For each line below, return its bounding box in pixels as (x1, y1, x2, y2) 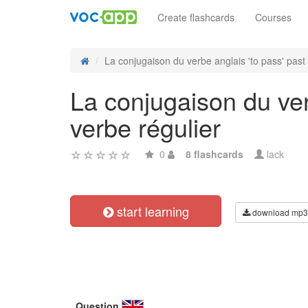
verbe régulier (70, 109, 221, 144)
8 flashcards (186, 147, 243, 161)
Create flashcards (157, 10, 234, 24)
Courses (255, 10, 291, 24)
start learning (113, 202, 189, 220)
